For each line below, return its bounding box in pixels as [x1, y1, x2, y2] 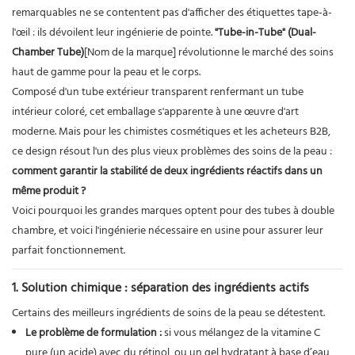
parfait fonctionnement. [12, 241, 125, 260]
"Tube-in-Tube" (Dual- [215, 23, 316, 42]
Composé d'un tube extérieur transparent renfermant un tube [12, 82, 303, 101]
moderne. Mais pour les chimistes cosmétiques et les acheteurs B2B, [12, 122, 330, 141]
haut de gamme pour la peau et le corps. [12, 63, 200, 82]
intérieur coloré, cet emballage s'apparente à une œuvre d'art [12, 102, 299, 121]
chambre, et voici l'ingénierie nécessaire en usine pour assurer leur [12, 221, 323, 240]
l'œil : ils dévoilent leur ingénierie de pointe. [12, 23, 215, 42]
